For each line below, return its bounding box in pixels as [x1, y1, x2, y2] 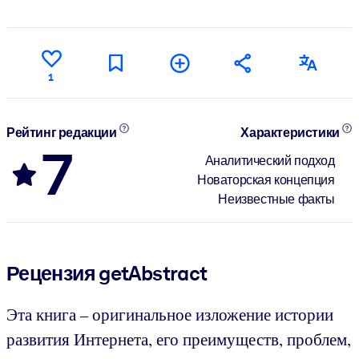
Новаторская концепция [197, 171, 335, 188]
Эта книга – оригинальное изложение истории [6, 302, 333, 325]
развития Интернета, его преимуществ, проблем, [6, 327, 351, 350]
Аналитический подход [204, 152, 335, 168]
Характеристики [240, 125, 342, 141]
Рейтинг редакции [6, 125, 119, 141]
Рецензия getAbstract [6, 260, 208, 285]
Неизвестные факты [218, 191, 335, 207]
